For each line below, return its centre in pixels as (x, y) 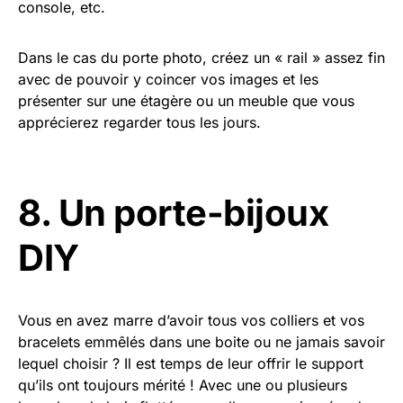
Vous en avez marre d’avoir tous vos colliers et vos (191, 321)
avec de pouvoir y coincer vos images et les (168, 80)
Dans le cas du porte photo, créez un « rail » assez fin (201, 58)
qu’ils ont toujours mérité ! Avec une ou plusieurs (183, 385)
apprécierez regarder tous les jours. (139, 123)
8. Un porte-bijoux (173, 213)
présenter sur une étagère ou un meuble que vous (186, 101)
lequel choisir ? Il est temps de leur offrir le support (191, 364)
